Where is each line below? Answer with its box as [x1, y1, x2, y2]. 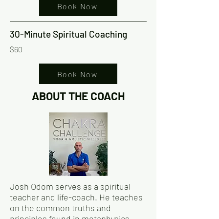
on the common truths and [10, 202, 111, 214]
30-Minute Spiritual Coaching [10, 28, 127, 40]
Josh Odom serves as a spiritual [10, 181, 131, 192]
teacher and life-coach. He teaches [10, 192, 143, 203]
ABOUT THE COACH [32, 89, 125, 103]
